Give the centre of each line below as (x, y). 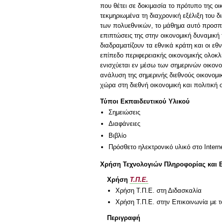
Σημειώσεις (124, 112)
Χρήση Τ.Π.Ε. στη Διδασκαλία (159, 190)
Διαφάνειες (124, 124)
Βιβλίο (117, 135)
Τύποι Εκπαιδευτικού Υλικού (145, 102)
